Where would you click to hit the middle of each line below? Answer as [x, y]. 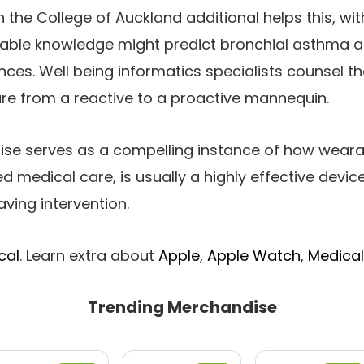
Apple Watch [254, 256]
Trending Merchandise [182, 307]
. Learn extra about [89, 256]
